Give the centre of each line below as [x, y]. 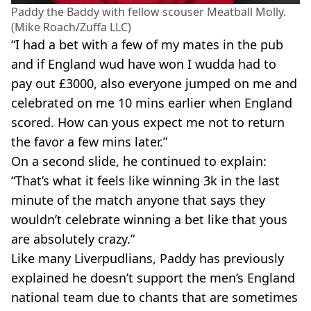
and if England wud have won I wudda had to [144, 64]
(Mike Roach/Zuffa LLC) [71, 27]
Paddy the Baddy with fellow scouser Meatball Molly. [149, 12]
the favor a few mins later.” [89, 142]
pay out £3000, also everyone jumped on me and [154, 83]
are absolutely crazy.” [73, 239]
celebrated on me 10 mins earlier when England [152, 103]
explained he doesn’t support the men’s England [153, 278]
